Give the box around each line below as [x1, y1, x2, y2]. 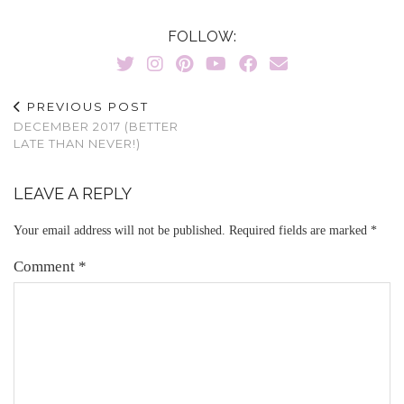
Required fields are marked [229, 223, 371, 237]
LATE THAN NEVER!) [14, 135, 141, 151]
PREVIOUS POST [23, 98, 149, 114]
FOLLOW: [168, 27, 236, 45]
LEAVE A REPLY [14, 183, 132, 203]
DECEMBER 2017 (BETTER [14, 118, 179, 133]
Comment [14, 257, 78, 275]
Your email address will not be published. [14, 223, 225, 237]
